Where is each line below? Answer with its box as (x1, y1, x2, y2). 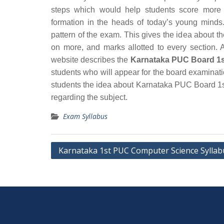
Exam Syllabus (63, 111, 107, 121)
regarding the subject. (51, 93, 127, 101)
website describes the (51, 55, 130, 64)
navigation (50, 157, 103, 170)
